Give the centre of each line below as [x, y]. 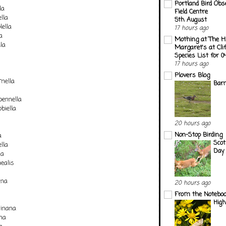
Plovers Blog [192, 75]
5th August [191, 20]
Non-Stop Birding [199, 135]
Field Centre [191, 12]
